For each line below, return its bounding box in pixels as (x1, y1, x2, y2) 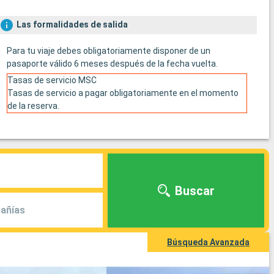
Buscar (174, 183, 215, 198)
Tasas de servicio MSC (7, 75, 97, 86)
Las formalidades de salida (16, 20, 128, 30)
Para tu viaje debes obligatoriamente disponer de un (6, 46, 210, 56)
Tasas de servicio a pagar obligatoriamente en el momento (7, 88, 239, 98)
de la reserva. (7, 101, 59, 111)
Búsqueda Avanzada (167, 237, 250, 248)
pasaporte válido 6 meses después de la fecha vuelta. (6, 59, 218, 69)
